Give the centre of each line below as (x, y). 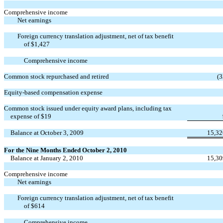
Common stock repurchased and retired (56, 76)
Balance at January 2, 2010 (47, 158)
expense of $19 (31, 116)
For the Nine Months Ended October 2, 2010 (65, 150)
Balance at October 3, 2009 (47, 132)
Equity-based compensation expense (53, 92)
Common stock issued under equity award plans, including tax (88, 108)
